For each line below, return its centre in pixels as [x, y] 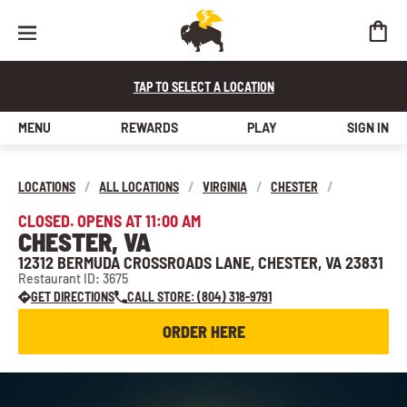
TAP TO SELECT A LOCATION [203, 87]
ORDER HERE [203, 332]
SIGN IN [367, 128]
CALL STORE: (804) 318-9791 [199, 297]
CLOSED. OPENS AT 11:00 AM [109, 221]
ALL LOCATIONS [139, 187]
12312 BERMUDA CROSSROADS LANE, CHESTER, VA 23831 [201, 263]
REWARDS [149, 128]
